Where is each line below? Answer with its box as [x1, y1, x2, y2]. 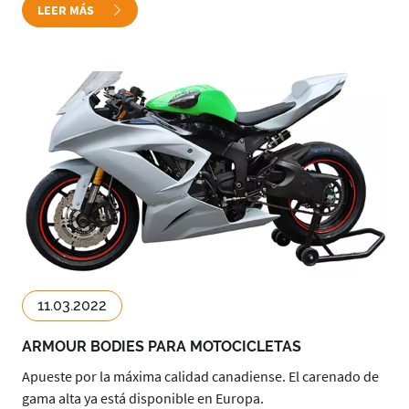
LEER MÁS [37, 2, 97, 18]
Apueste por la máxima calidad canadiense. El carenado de [22, 367, 379, 385]
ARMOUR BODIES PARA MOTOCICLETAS [22, 338, 301, 355]
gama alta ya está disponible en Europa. [22, 389, 264, 407]
